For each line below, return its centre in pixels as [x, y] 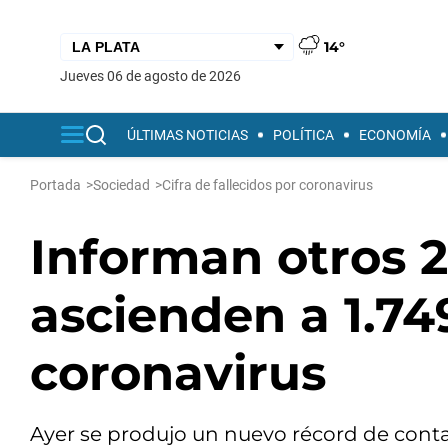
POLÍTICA [303, 135]
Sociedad [121, 185]
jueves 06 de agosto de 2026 [154, 75]
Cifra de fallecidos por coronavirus [267, 185]
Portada [55, 185]
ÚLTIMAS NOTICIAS [187, 135]
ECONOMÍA [395, 135]
